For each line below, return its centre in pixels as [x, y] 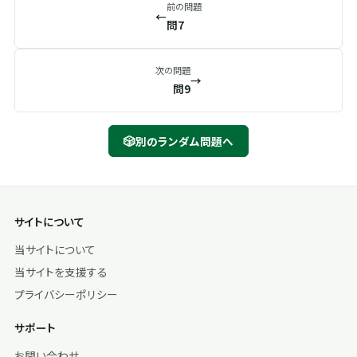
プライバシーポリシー [66, 294]
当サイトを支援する [61, 272]
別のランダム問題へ [184, 141]
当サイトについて [55, 249]
